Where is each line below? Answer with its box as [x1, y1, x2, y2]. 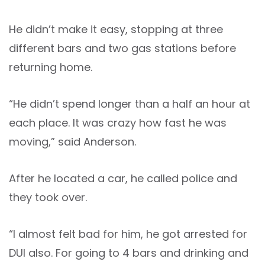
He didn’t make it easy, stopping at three [9, 22, 223, 37]
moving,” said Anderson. [9, 134, 136, 149]
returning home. [9, 60, 92, 75]
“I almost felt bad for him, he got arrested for [9, 227, 247, 241]
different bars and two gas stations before [9, 41, 236, 56]
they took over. [9, 190, 87, 205]
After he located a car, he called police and [9, 171, 237, 186]
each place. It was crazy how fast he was [9, 115, 227, 130]
